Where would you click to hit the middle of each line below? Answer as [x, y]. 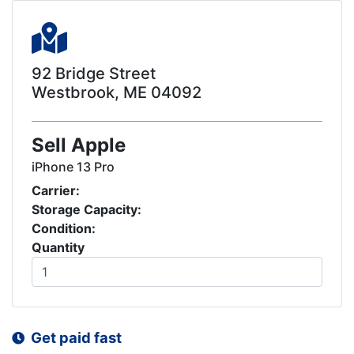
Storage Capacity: [87, 209]
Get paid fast [73, 337]
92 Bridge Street [94, 73]
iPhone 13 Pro [73, 167]
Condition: [64, 228]
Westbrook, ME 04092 [117, 92]
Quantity [58, 247]
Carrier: [56, 190]
